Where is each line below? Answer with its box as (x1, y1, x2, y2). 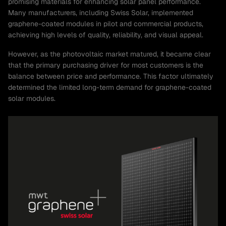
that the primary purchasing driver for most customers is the (8, 61, 203, 70)
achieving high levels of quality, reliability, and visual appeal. (8, 30, 203, 39)
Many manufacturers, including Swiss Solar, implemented (8, 8, 193, 17)
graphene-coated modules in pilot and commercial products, (8, 19, 203, 28)
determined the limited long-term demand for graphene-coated (8, 83, 211, 92)
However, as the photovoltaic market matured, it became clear (8, 49, 211, 59)
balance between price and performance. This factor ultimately (8, 72, 213, 81)
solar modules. (8, 94, 55, 103)
